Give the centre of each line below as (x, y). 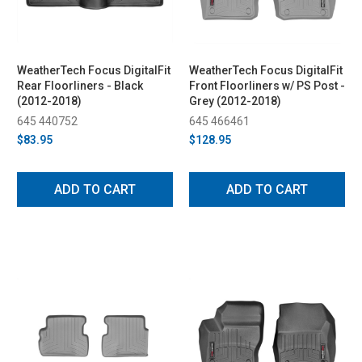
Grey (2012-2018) (235, 101)
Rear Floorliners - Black (80, 85)
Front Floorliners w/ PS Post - (267, 85)
